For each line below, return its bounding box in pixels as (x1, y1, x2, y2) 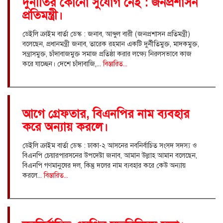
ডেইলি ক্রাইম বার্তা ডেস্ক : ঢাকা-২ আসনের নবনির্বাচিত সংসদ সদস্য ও (22, 141, 197, 150)
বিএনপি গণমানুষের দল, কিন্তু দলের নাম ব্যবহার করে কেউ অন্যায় (22, 161, 186, 170)
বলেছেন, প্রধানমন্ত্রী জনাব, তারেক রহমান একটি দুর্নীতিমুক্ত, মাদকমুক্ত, (22, 39, 199, 48)
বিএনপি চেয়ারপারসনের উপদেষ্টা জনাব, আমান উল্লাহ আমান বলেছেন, (22, 151, 197, 160)
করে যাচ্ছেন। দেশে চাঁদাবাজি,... (22, 59, 103, 68)
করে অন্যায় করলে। (22, 119, 108, 134)
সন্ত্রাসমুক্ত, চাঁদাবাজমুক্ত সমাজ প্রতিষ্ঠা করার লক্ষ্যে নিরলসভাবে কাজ (22, 49, 192, 58)
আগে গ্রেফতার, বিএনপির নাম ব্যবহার (22, 106, 190, 121)
